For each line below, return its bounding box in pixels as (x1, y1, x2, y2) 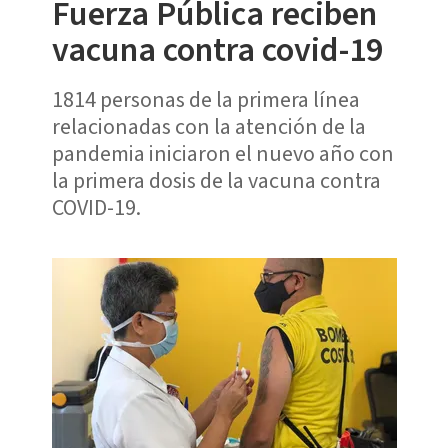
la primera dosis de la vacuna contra (51, 164, 381, 197)
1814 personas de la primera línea (51, 83, 360, 116)
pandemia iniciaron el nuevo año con (51, 137, 394, 170)
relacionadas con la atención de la (51, 110, 366, 143)
